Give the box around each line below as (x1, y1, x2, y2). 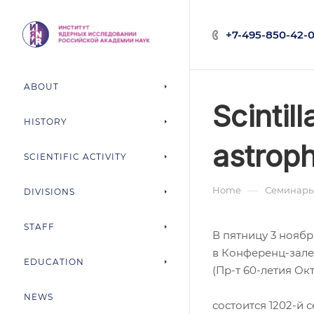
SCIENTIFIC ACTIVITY (24, 151, 128, 162)
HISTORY (24, 116, 67, 127)
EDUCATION (24, 257, 84, 267)
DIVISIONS (24, 186, 75, 197)
